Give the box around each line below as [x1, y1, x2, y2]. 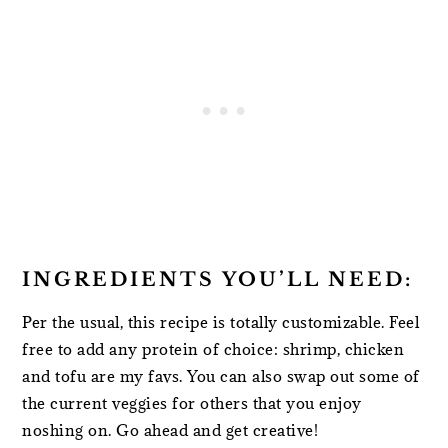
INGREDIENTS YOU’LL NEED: [22, 268, 414, 292]
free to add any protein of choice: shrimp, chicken [22, 339, 405, 360]
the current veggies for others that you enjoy [22, 393, 362, 414]
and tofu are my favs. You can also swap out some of [22, 366, 420, 387]
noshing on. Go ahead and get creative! [22, 420, 323, 441]
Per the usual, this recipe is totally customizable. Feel [22, 312, 420, 333]
